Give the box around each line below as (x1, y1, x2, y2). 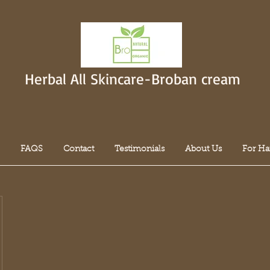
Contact (63, 145, 94, 154)
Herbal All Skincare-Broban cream (25, 69, 240, 88)
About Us (185, 145, 222, 154)
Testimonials (115, 145, 165, 154)
